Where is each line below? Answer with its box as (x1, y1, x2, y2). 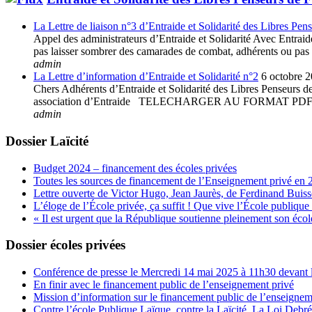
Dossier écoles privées (6, 237, 125, 253)
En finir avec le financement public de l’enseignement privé (33, 278, 294, 290)
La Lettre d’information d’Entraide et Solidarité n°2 (33, 70, 258, 83)
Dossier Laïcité (6, 133, 88, 148)
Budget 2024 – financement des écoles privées (33, 162, 237, 174)
